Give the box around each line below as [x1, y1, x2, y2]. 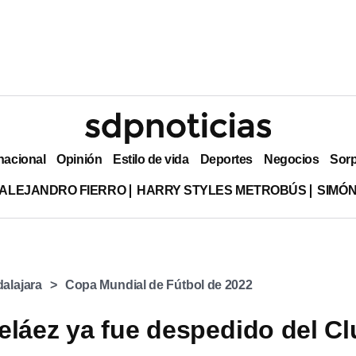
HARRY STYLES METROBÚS [137, 183, 307, 197]
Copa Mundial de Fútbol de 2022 [64, 278, 253, 292]
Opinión [56, 152, 103, 166]
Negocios [263, 152, 319, 166]
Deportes [199, 152, 253, 166]
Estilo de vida [113, 152, 189, 166]
